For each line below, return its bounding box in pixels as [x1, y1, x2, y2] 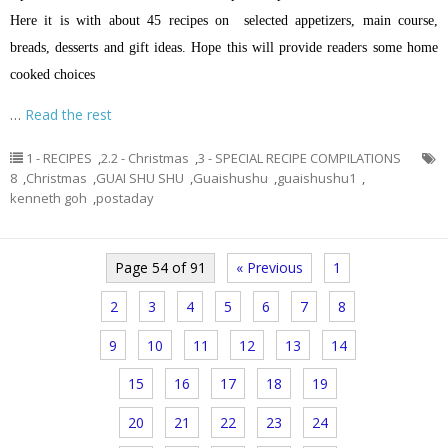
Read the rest [25, 104, 112, 124]
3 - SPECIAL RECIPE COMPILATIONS [198, 148, 401, 167]
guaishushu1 [277, 168, 356, 187]
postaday [96, 188, 154, 207]
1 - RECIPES [26, 148, 92, 167]
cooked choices [10, 66, 95, 82]
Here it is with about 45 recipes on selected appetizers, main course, [10, 12, 438, 28]
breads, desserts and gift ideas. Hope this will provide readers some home [10, 39, 438, 55]
